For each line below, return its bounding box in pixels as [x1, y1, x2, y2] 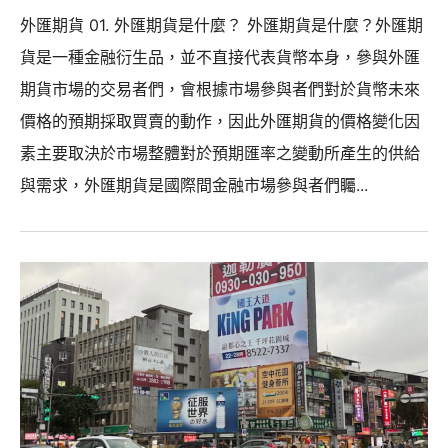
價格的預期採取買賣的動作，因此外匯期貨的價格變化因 [20, 110, 420, 131]
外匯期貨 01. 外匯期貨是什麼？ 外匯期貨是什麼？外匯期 [20, 14, 423, 35]
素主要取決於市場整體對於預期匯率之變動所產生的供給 [20, 142, 420, 163]
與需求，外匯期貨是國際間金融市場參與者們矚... [20, 174, 368, 195]
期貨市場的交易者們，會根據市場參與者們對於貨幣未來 [20, 78, 420, 99]
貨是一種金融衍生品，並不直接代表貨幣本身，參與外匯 [20, 46, 420, 67]
